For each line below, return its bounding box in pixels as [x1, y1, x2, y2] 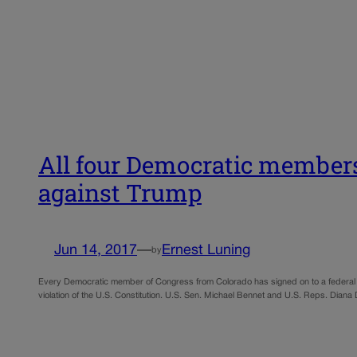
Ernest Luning [162, 244, 250, 258]
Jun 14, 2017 [54, 244, 137, 258]
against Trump [38, 176, 202, 208]
